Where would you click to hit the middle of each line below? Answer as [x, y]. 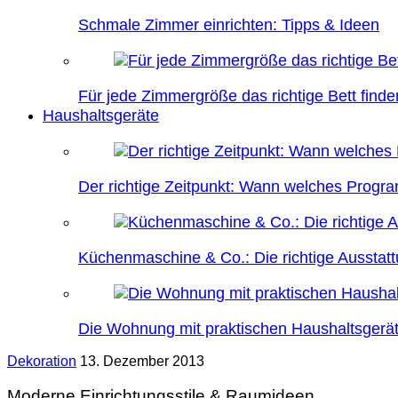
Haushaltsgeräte [101, 115]
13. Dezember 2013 [142, 361]
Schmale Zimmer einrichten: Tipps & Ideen [229, 25]
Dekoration [42, 361]
